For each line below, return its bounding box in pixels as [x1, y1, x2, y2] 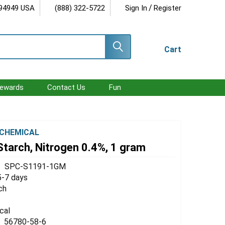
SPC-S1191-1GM [5, 161, 66, 171]
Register [154, 4, 181, 13]
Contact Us [47, 83, 85, 92]
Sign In [125, 4, 147, 13]
